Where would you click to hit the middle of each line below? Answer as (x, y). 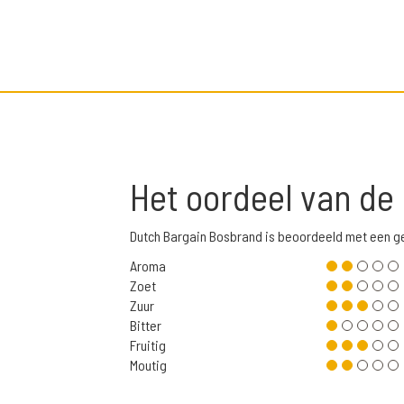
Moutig (148, 365)
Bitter (146, 326)
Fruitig (148, 345)
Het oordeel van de (266, 197)
